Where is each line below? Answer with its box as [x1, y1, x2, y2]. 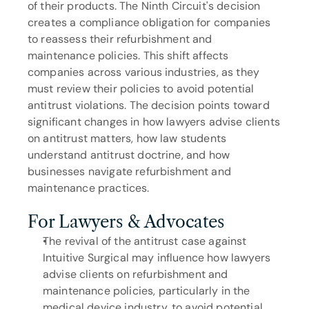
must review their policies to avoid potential [28, 81, 255, 96]
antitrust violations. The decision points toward [28, 98, 270, 112]
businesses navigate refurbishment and [28, 164, 231, 179]
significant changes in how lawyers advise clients [28, 114, 280, 129]
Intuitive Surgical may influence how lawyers [43, 250, 271, 265]
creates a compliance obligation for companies [28, 15, 271, 30]
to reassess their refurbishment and [28, 32, 212, 46]
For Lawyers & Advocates [28, 212, 224, 232]
